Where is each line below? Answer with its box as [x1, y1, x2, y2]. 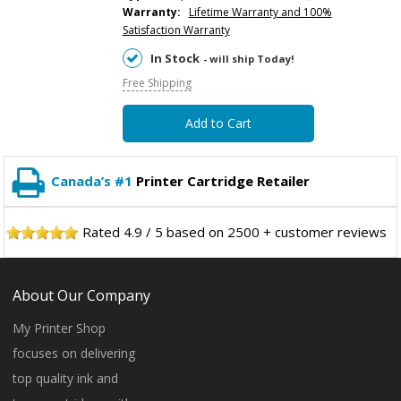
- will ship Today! [202, 51, 294, 65]
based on [163, 222, 228, 241]
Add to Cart [184, 114, 252, 132]
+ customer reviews [260, 222, 388, 241]
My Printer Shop [13, 319, 107, 337]
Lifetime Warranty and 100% [188, 4, 332, 20]
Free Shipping [122, 74, 192, 90]
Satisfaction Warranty [122, 21, 230, 38]
